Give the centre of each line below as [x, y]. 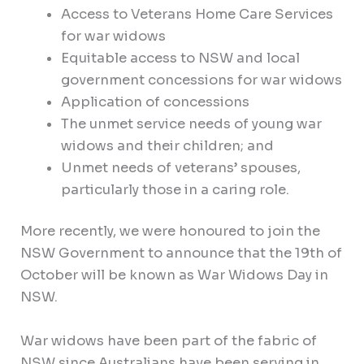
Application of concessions [155, 102]
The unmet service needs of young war [191, 123]
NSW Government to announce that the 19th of [182, 253]
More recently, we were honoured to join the [171, 232]
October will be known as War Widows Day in [175, 275]
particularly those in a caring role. [175, 189]
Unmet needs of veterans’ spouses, [180, 167]
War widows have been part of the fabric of [169, 340]
